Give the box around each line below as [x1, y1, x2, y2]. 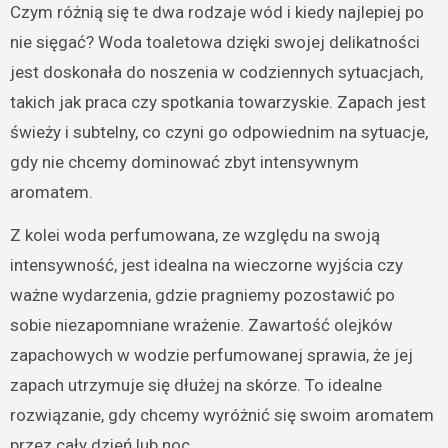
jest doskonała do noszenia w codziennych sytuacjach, [9, 62, 423, 83]
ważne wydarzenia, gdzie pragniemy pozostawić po [9, 285, 395, 306]
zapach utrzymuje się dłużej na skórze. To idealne [9, 375, 382, 396]
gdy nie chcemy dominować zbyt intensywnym [9, 152, 359, 173]
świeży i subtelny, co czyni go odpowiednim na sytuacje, [9, 122, 428, 143]
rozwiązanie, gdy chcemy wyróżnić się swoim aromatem [9, 405, 434, 426]
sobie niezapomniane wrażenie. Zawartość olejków [9, 315, 393, 336]
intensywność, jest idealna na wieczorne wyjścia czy [9, 255, 403, 276]
